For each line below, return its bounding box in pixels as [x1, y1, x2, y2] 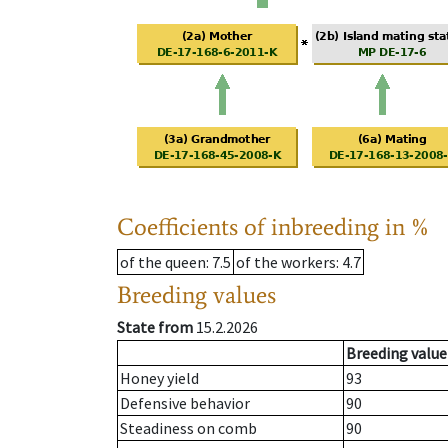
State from [117, 317, 193, 338]
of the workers [236, 252, 336, 273]
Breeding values [117, 280, 276, 310]
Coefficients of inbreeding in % [117, 212, 430, 242]
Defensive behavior [120, 393, 250, 414]
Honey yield [120, 368, 199, 389]
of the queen [120, 252, 206, 273]
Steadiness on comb [120, 418, 257, 439]
